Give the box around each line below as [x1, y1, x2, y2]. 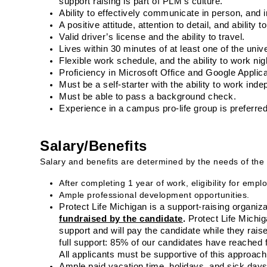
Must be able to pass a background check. [59, 92, 237, 101]
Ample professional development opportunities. [59, 190, 250, 200]
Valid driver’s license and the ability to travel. [59, 32, 245, 42]
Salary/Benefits [40, 138, 147, 154]
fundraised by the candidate [59, 214, 183, 223]
